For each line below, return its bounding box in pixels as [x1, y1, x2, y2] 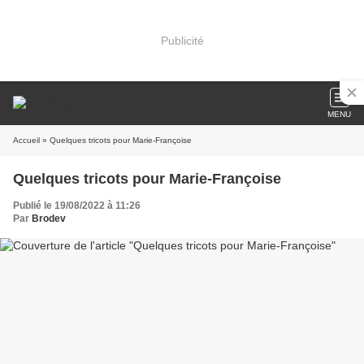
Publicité [160, 33, 204, 47]
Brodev [32, 213, 66, 224]
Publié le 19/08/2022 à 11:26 [13, 200, 141, 211]
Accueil [13, 136, 40, 145]
